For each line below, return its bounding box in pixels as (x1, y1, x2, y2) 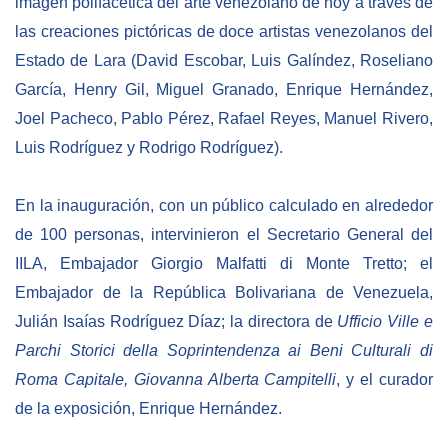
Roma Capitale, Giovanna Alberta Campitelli (15, 370, 337, 388)
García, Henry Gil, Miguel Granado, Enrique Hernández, (15, 80, 433, 98)
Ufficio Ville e (337, 312, 434, 330)
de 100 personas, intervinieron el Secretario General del (15, 225, 433, 243)
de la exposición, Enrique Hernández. (15, 399, 282, 417)
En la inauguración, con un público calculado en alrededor (15, 196, 433, 214)
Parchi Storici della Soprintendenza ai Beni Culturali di (15, 341, 433, 359)
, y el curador (336, 370, 434, 388)
